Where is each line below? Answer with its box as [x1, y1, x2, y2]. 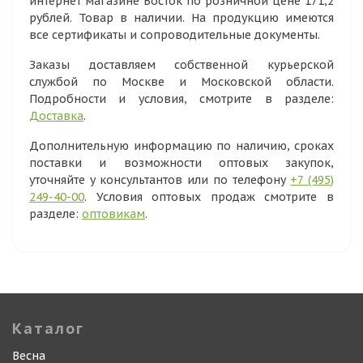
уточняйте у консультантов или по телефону [29, 173, 291, 187]
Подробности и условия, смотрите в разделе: [29, 92, 334, 106]
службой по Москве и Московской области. [29, 75, 334, 89]
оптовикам [82, 207, 145, 221]
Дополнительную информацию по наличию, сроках [29, 139, 334, 153]
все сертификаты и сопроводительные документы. [29, 28, 320, 42]
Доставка [29, 109, 83, 123]
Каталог [12, 319, 84, 338]
